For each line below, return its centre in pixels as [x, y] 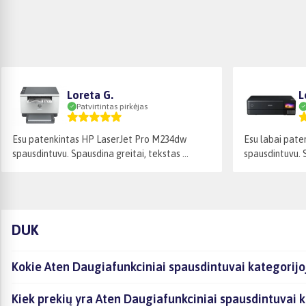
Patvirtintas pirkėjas [112, 106]
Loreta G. [90, 95]
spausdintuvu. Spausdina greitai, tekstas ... [100, 153]
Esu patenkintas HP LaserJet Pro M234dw [99, 139]
